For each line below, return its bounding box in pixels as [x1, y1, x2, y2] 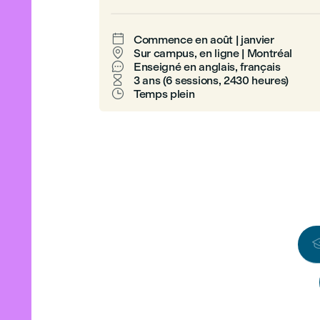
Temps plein [134, 87, 195, 101]
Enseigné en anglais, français [134, 60, 281, 74]
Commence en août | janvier [134, 33, 274, 46]
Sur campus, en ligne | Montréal [134, 46, 293, 60]
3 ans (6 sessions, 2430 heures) [134, 74, 289, 87]
